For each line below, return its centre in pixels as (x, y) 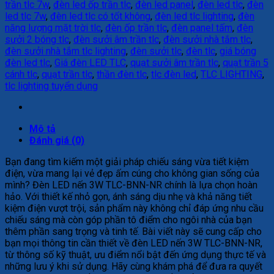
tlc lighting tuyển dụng (51, 86)
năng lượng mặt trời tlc (53, 28)
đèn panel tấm (202, 28)
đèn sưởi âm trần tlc (116, 39)
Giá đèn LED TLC (90, 62)
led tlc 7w (25, 16)
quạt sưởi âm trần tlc (174, 62)
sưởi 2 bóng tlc (37, 39)
